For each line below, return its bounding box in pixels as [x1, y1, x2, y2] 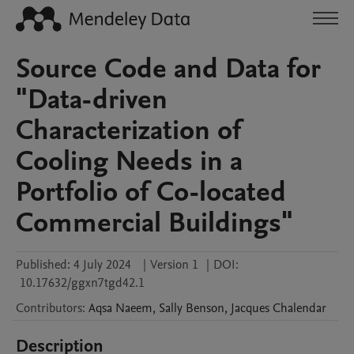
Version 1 [150, 256, 198, 273]
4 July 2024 [73, 256, 131, 273]
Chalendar [273, 299, 326, 317]
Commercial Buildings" [16, 204, 293, 242]
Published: [16, 256, 70, 273]
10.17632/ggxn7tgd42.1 [20, 274, 145, 292]
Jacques [231, 299, 269, 317]
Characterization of [16, 111, 242, 149]
